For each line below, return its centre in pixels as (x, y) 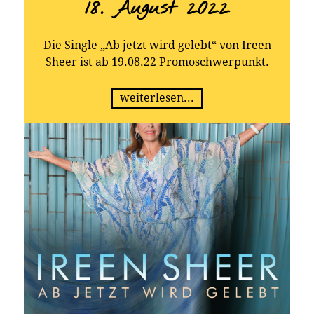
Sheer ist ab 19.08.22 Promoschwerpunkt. (157, 62)
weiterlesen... (157, 98)
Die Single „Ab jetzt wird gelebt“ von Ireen (157, 45)
